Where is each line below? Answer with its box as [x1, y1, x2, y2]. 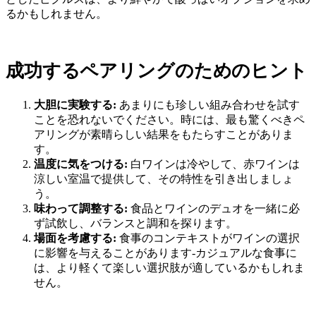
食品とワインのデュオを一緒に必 [128, 202, 300, 215]
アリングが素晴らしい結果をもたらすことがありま [34, 128, 293, 141]
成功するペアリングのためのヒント [6, 60, 308, 81]
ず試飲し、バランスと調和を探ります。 [34, 217, 237, 230]
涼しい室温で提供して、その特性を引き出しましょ [34, 173, 293, 186]
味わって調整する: [34, 202, 128, 215]
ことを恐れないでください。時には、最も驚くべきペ [34, 114, 305, 126]
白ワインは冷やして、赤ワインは [128, 158, 300, 171]
